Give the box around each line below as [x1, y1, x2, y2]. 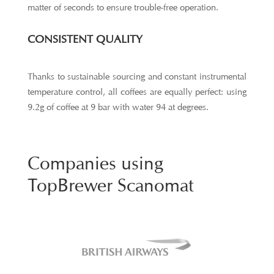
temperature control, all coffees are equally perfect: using [27, 86, 247, 98]
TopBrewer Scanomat [27, 174, 193, 196]
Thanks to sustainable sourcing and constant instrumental [27, 71, 247, 83]
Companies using [27, 152, 163, 174]
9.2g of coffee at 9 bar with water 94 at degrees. [27, 102, 209, 113]
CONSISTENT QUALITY [27, 32, 143, 46]
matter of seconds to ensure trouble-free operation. [27, 2, 218, 13]
